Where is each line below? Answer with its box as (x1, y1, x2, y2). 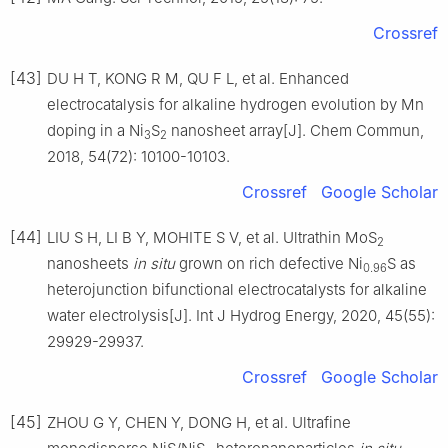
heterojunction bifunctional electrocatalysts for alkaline (47, 280, 427, 300)
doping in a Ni (47, 121, 144, 141)
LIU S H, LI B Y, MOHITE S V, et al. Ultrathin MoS (47, 228, 377, 248)
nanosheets (47, 254, 133, 274)
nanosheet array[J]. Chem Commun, (167, 121, 424, 141)
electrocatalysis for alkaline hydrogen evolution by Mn (47, 95, 424, 115)
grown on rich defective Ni (175, 254, 363, 274)
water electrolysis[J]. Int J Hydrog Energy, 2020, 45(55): (47, 306, 435, 326)
